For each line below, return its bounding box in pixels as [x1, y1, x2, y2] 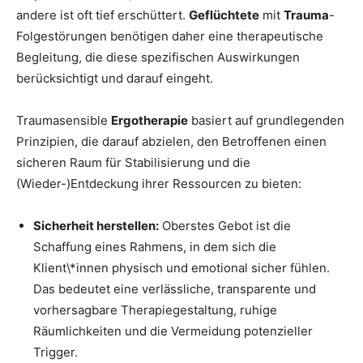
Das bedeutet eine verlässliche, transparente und [33, 281, 316, 297]
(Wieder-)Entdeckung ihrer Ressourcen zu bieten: [16, 176, 301, 192]
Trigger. [33, 344, 78, 361]
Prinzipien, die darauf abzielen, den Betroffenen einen [16, 134, 327, 150]
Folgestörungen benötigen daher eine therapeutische [16, 28, 323, 45]
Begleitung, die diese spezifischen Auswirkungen [16, 49, 300, 66]
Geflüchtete [189, 7, 259, 23]
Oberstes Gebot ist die [159, 218, 291, 234]
